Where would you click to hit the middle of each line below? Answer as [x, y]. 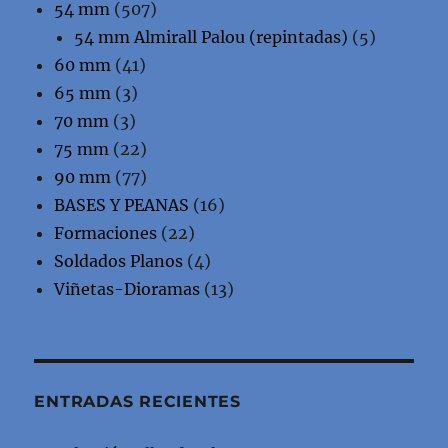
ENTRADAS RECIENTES [137, 401]
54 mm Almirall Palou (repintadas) [211, 36]
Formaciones [106, 232]
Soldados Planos [119, 260]
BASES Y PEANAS [122, 204]
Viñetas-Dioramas [127, 288]
